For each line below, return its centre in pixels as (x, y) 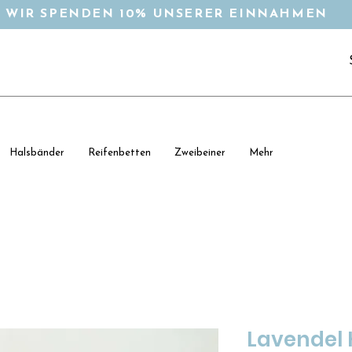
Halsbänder (37, 153)
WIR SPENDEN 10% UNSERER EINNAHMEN (167, 14)
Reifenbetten (119, 153)
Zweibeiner (200, 153)
